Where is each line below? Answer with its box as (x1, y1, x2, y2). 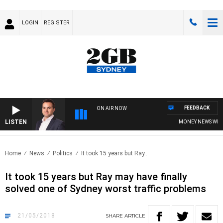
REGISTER (44, 19, 70, 26)
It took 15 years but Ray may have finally (5, 171, 187, 183)
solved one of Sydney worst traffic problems (5, 183, 206, 195)
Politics (53, 150, 73, 157)
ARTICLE (124, 213, 145, 220)
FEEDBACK (184, 105, 210, 111)
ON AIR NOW (97, 106, 127, 111)
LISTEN (5, 118, 27, 126)
